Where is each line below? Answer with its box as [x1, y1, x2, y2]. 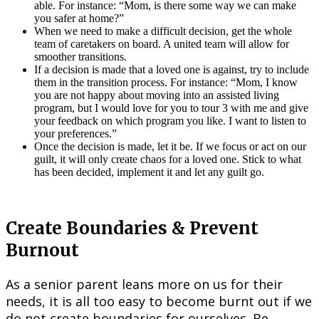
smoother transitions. [34, 50, 127, 63]
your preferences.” [34, 127, 117, 140]
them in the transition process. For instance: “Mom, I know [34, 75, 298, 88]
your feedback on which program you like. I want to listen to [34, 114, 306, 127]
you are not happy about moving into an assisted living [34, 88, 279, 101]
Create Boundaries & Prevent [6, 216, 258, 239]
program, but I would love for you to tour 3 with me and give [34, 101, 308, 114]
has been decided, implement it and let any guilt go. [34, 165, 264, 178]
